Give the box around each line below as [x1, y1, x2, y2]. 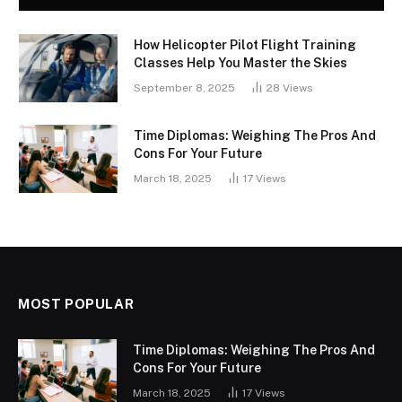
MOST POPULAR [18, 296, 135, 311]
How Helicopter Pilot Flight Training [134, 38, 356, 52]
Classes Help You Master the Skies [134, 56, 347, 70]
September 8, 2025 [134, 82, 235, 94]
